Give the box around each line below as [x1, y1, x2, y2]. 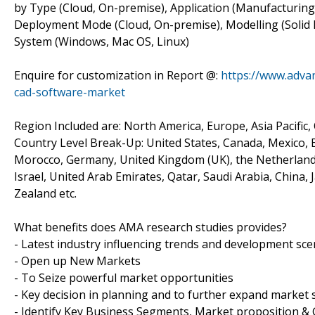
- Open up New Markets [14, 252, 141, 269]
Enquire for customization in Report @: [14, 67, 221, 83]
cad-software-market [14, 84, 125, 100]
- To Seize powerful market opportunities [14, 269, 233, 285]
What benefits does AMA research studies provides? [14, 219, 287, 235]
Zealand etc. [14, 185, 77, 201]
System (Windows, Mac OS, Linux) [14, 33, 189, 49]
